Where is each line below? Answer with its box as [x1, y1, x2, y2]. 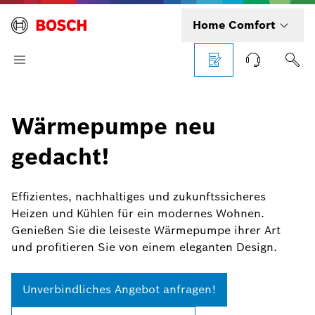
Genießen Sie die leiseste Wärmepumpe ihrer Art [11, 223, 281, 238]
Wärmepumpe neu [11, 112, 216, 141]
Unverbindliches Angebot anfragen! [22, 282, 216, 297]
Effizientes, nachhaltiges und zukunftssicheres [11, 189, 266, 204]
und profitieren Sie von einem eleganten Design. [11, 240, 277, 255]
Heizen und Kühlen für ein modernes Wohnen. [11, 206, 264, 221]
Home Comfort [193, 18, 276, 32]
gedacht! [11, 142, 109, 171]
